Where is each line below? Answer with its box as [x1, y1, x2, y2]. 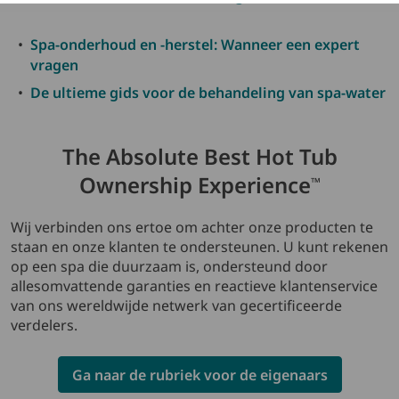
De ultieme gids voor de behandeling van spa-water [30, 82, 386, 102]
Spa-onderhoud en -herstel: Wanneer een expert [30, 34, 360, 54]
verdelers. [11, 314, 85, 335]
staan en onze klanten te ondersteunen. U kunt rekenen [11, 236, 388, 256]
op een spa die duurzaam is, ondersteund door [11, 256, 328, 276]
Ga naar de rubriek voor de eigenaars [71, 364, 328, 385]
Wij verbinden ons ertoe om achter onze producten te [11, 216, 373, 237]
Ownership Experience [78, 169, 311, 199]
